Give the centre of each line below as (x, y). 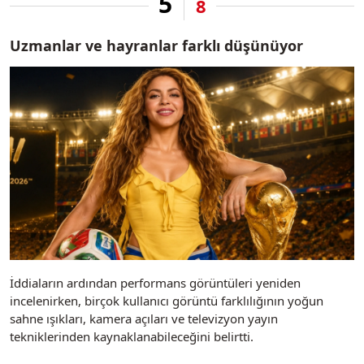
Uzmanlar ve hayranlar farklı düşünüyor (156, 46)
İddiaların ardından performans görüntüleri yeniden (155, 282)
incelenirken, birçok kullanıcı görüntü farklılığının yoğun (167, 300)
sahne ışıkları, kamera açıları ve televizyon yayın (144, 318)
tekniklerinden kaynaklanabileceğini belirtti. (132, 336)
